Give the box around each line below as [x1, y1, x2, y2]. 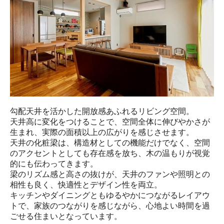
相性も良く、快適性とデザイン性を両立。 [10, 180, 162, 189]
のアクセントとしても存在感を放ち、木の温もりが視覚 [10, 148, 210, 157]
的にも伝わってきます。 [10, 159, 98, 168]
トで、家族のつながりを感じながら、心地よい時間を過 [10, 201, 210, 210]
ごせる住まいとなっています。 [10, 211, 122, 220]
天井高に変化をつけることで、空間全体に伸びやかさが [10, 117, 210, 126]
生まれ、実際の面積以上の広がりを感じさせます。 [10, 127, 194, 136]
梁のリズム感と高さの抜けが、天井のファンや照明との [10, 169, 210, 178]
